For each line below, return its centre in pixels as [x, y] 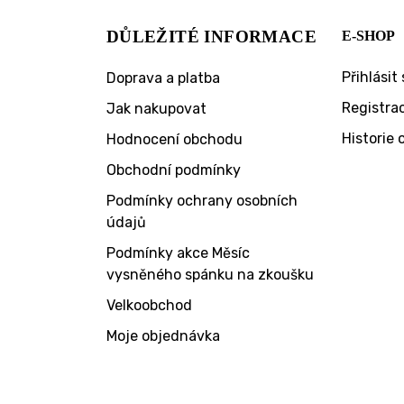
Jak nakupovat [156, 109]
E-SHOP [368, 36]
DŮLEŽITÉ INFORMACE [211, 37]
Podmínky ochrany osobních [202, 201]
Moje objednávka [163, 336]
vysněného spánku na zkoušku [210, 275]
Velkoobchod [149, 306]
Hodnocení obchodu [174, 140]
